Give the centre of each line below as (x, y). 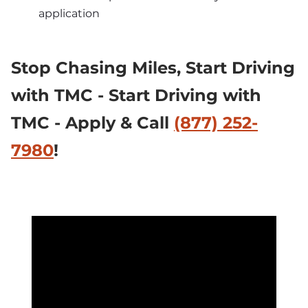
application (69, 14)
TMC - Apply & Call (92, 122)
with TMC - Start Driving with (136, 95)
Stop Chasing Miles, (98, 67)
